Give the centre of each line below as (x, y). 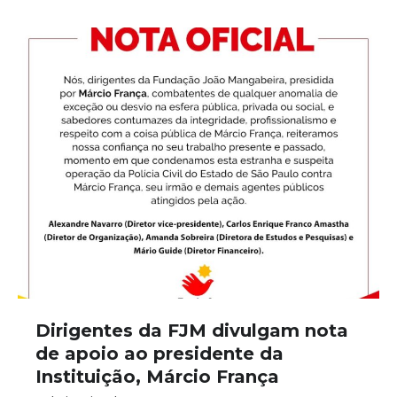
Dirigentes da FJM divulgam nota (192, 331)
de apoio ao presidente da (160, 354)
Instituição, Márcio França (157, 377)
